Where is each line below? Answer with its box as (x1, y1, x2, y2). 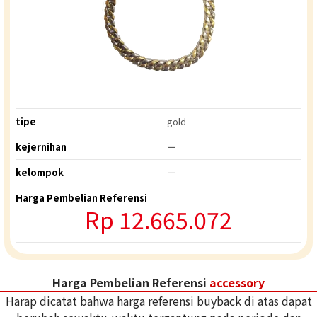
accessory (209, 274, 265, 292)
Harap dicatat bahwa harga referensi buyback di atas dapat (5, 292, 312, 310)
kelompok (16, 166, 64, 180)
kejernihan (16, 140, 67, 154)
